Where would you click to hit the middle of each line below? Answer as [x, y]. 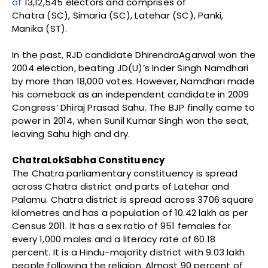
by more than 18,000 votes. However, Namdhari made [133, 81]
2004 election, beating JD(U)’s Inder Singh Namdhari [130, 68]
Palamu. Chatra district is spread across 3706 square [133, 200]
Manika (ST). [40, 29]
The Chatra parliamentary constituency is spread [125, 173]
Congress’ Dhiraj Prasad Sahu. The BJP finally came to [134, 108]
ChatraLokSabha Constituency [89, 160]
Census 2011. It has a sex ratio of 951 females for [122, 226]
